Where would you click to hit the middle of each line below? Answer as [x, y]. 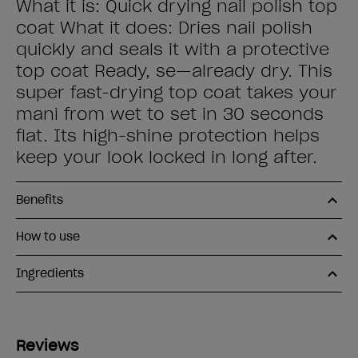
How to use [48, 237]
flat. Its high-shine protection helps [168, 136]
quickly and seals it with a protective [173, 50]
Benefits [40, 200]
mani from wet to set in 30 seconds [170, 114]
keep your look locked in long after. [167, 157]
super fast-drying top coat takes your [177, 93]
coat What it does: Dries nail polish [164, 28]
